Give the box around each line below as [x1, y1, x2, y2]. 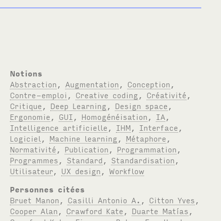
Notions [10, 68, 43, 78]
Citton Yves [149, 194, 195, 205]
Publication [65, 144, 109, 154]
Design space [115, 100, 168, 110]
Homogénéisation [81, 111, 148, 121]
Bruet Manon [10, 194, 60, 205]
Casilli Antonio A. [68, 194, 141, 205]
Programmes [10, 154, 59, 165]
